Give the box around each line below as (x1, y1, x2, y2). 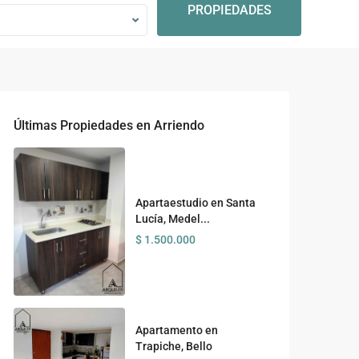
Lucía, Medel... (135, 212, 210, 225)
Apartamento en (135, 324, 218, 337)
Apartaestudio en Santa (135, 196, 256, 209)
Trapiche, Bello (135, 340, 212, 353)
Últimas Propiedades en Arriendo (14, 118, 204, 133)
